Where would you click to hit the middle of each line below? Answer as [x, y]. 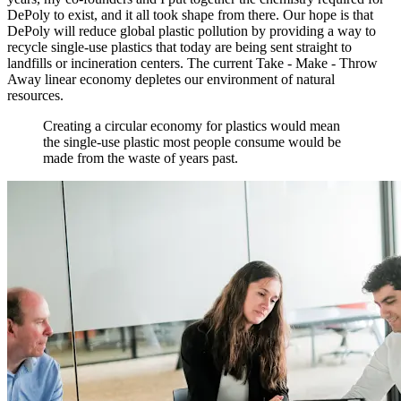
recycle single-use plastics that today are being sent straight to [179, 47]
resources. [35, 95]
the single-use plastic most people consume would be [192, 141]
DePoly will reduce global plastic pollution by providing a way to [192, 30]
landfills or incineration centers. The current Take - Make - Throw [192, 63]
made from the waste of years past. [141, 158]
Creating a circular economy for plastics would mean [192, 125]
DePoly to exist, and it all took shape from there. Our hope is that [190, 14]
